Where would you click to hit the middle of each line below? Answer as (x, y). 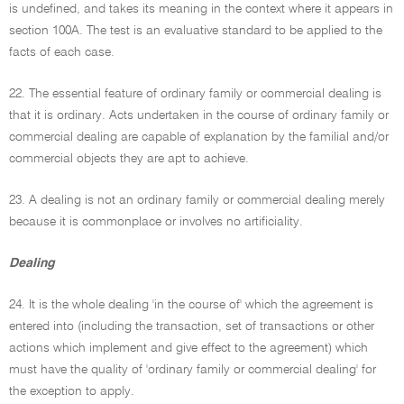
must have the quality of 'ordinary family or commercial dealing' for (193, 370)
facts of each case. (62, 52)
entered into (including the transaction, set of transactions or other (192, 326)
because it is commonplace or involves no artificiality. (156, 222)
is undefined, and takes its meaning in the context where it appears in (201, 9)
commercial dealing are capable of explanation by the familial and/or (199, 137)
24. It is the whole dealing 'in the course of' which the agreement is (191, 305)
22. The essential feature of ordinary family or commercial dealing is (195, 94)
